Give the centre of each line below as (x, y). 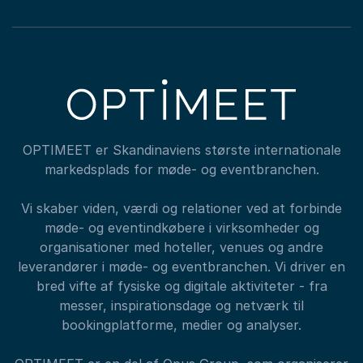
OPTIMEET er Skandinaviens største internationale (181, 150)
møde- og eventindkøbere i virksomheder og (181, 228)
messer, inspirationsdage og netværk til (181, 305)
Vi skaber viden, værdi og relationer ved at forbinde (181, 208)
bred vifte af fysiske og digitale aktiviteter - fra (181, 286)
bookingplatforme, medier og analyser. (181, 325)
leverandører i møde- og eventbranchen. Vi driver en (181, 267)
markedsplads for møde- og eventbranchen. (181, 169)
